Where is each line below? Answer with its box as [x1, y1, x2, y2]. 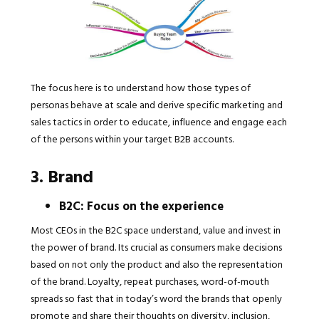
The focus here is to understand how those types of [30, 80, 251, 95]
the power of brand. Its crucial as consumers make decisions [30, 239, 282, 255]
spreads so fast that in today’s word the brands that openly [30, 291, 282, 306]
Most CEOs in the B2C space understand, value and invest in [30, 222, 281, 238]
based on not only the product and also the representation [30, 256, 283, 272]
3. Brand [30, 163, 93, 189]
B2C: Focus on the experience [58, 197, 224, 215]
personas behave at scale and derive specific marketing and [30, 97, 283, 113]
